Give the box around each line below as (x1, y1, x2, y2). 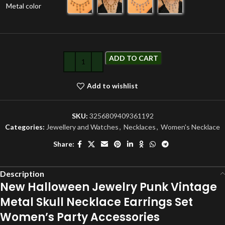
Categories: (5, 122, 45, 131)
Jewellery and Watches (46, 122, 119, 131)
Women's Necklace (161, 122, 220, 131)
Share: (53, 140, 74, 149)
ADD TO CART (108, 53, 158, 62)
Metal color (6, 1, 41, 10)
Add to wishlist (86, 81, 138, 90)
